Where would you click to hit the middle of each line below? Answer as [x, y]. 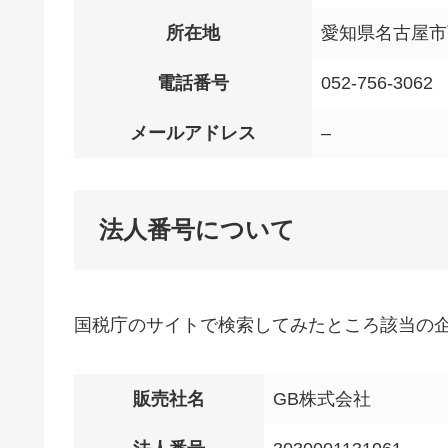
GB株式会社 [322, 398]
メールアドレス [193, 133]
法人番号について [197, 230]
